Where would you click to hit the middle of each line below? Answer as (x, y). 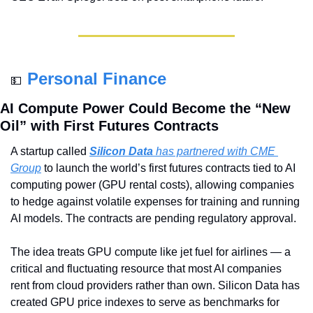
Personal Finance (97, 79)
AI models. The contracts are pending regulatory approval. (153, 219)
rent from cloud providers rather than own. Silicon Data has (155, 286)
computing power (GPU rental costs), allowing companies (152, 185)
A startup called (50, 152)
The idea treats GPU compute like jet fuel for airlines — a (151, 252)
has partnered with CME (214, 152)
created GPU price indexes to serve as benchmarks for (145, 303)
